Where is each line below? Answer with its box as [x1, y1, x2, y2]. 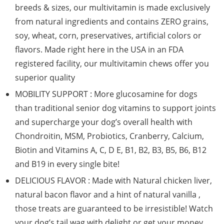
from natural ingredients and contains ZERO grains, [15, 16, 208, 27]
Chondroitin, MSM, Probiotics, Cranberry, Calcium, [15, 130, 204, 141]
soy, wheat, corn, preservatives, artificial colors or [15, 30, 201, 41]
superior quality [15, 72, 75, 83]
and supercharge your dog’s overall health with [15, 116, 192, 127]
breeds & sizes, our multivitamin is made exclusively [15, 2, 210, 13]
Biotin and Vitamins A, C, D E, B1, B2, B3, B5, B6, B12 [15, 144, 206, 155]
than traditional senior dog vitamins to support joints [15, 102, 216, 113]
